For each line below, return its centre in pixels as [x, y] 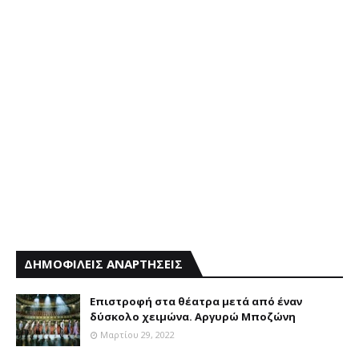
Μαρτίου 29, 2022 [137, 335]
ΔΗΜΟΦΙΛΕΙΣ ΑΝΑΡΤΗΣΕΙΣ [103, 264]
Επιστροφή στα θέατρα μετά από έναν [196, 301]
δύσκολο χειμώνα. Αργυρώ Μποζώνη [193, 317]
